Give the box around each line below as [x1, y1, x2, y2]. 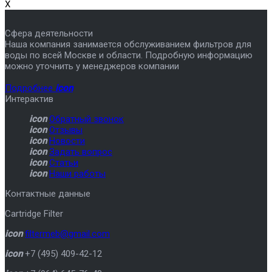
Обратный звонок [49, 113, 124, 124]
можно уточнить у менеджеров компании [5, 60, 179, 72]
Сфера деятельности [5, 27, 93, 39]
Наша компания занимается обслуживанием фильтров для [5, 38, 251, 50]
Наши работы [49, 168, 106, 179]
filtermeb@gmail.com [25, 228, 110, 239]
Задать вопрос [49, 146, 112, 157]
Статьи [49, 157, 78, 168]
